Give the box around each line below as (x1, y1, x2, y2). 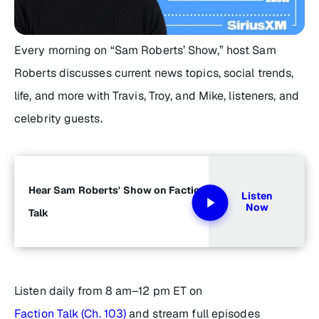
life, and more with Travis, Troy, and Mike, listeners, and (14, 88, 299, 104)
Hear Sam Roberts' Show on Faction (28, 184, 207, 197)
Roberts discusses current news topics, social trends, (14, 66, 294, 81)
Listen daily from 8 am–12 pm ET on (14, 283, 206, 299)
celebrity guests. (14, 111, 103, 127)
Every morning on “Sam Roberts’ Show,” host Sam (14, 43, 276, 58)
